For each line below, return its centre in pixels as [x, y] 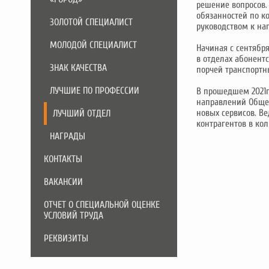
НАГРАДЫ [68, 136]
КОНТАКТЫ [63, 159]
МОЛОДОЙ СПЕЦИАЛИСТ [93, 45]
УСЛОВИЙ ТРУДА [74, 216]
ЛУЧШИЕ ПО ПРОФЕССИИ [95, 91]
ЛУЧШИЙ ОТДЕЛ [82, 113]
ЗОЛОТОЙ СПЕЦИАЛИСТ [91, 22]
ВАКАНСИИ [63, 182]
